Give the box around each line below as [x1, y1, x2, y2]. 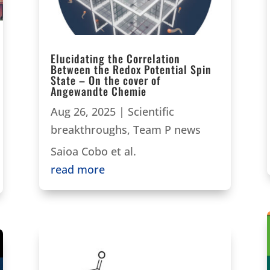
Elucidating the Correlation [50, 51, 180, 67]
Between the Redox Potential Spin [50, 61, 212, 78]
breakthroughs [50, 122, 127, 137]
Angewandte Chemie [50, 83, 146, 99]
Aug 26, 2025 [50, 104, 116, 119]
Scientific [127, 104, 174, 119]
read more [50, 162, 105, 177]
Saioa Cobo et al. [50, 144, 136, 159]
